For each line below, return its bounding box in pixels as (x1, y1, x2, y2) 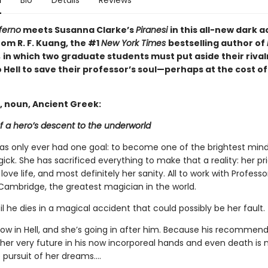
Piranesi (135, 24, 170, 36)
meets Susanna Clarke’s (20, 24, 136, 36)
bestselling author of (167, 37, 267, 49)
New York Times (100, 37, 168, 49)
